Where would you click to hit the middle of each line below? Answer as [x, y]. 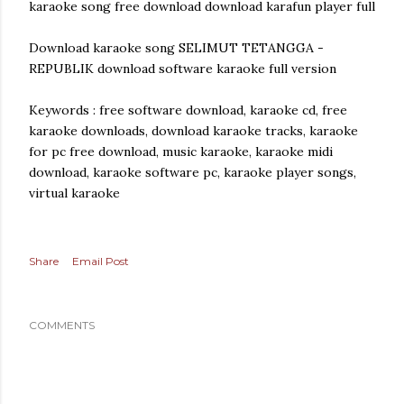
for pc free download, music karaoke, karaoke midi [181, 151]
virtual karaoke [74, 193]
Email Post [101, 261]
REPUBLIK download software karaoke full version [183, 69]
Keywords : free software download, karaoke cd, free [188, 110]
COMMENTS [62, 325]
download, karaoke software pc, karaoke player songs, [193, 172]
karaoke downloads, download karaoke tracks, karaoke [193, 131]
